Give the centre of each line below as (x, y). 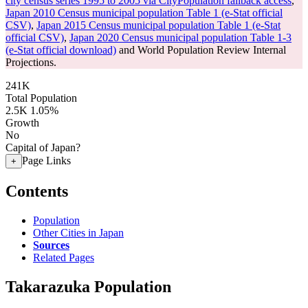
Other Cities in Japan (78, 232)
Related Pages (64, 257)
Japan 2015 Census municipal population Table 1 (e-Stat (158, 25)
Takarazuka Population (88, 286)
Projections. (31, 62)
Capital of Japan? (43, 147)
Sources (51, 245)
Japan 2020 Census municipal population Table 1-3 (180, 37)
